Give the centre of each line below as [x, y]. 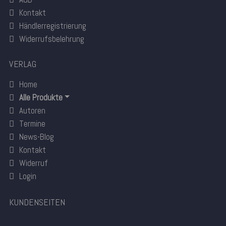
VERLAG [23, 64]
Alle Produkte [41, 97]
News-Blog [37, 136]
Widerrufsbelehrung [52, 39]
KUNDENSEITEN [37, 202]
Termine [32, 123]
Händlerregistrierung [53, 25]
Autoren [32, 110]
